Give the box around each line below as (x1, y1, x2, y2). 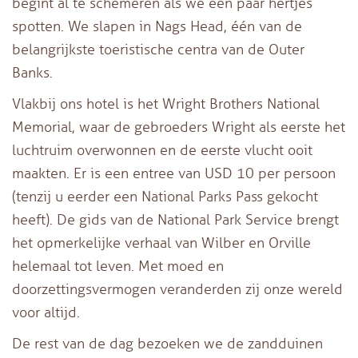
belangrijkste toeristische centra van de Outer (12, 40, 304, 58)
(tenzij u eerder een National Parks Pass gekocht (12, 187, 318, 205)
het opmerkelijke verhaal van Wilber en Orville (12, 233, 311, 252)
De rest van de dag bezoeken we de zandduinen (12, 334, 323, 352)
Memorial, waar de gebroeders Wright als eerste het (12, 117, 345, 136)
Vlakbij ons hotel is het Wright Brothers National (12, 94, 320, 113)
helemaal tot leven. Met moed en (12, 257, 224, 275)
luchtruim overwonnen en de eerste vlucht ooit (12, 141, 312, 159)
